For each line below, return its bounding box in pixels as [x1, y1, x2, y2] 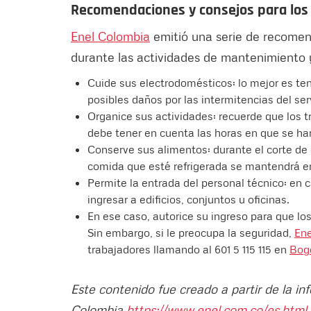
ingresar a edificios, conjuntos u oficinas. [87, 192, 289, 206]
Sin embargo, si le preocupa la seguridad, [87, 225, 294, 239]
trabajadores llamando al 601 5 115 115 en [87, 242, 289, 256]
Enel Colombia [71, 28, 150, 44]
